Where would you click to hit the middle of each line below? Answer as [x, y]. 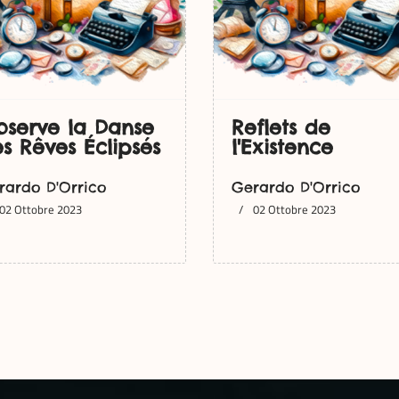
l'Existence [282, 147]
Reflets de [281, 127]
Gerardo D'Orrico [296, 187]
